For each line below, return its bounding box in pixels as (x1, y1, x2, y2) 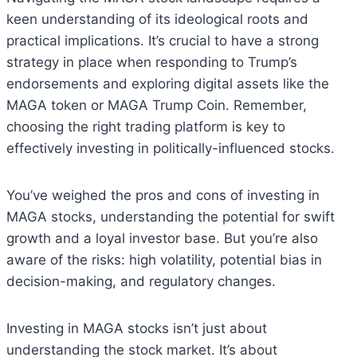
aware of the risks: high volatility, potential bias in (6, 251, 322, 268)
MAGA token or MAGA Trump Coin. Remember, (6, 96, 307, 113)
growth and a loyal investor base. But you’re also (6, 229, 318, 246)
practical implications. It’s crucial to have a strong (6, 32, 319, 49)
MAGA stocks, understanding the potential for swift (6, 208, 335, 225)
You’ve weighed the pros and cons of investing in (6, 186, 320, 203)
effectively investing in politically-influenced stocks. (6, 139, 335, 156)
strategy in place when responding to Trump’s (6, 53, 297, 70)
